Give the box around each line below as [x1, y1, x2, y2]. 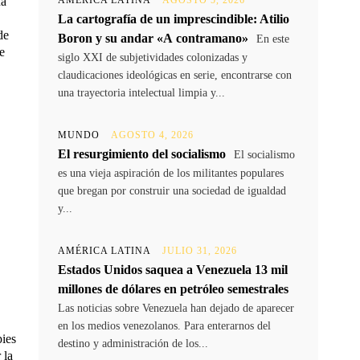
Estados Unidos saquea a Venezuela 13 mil [58, 263, 288, 277]
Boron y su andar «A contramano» [58, 31, 248, 46]
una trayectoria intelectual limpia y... [58, 87, 225, 100]
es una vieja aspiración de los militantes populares [58, 167, 284, 180]
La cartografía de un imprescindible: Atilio [58, 12, 289, 27]
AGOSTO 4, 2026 [111, 129, 194, 141]
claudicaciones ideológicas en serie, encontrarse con [58, 69, 292, 82]
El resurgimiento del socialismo [58, 147, 226, 162]
